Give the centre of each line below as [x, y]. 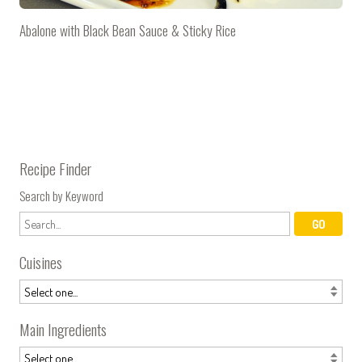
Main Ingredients [63, 330]
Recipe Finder [55, 168]
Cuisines [41, 263]
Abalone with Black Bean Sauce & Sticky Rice [128, 29]
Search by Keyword [61, 196]
